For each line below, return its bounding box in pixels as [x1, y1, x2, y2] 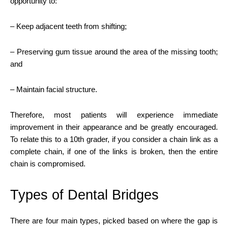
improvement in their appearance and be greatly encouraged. [10, 122, 218, 131]
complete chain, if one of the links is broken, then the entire [10, 147, 218, 156]
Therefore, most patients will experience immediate [10, 110, 218, 119]
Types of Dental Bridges [10, 187, 159, 203]
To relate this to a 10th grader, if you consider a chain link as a [10, 134, 218, 144]
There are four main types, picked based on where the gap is [10, 216, 218, 225]
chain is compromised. [10, 159, 85, 168]
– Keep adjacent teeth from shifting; [10, 21, 127, 31]
